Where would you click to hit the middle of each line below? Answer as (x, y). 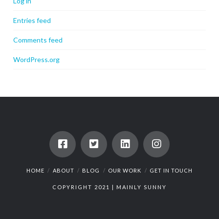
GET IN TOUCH (171, 171)
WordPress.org (36, 60)
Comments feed (38, 40)
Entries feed (32, 20)
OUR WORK (125, 171)
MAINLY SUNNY (141, 187)
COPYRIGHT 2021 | (84, 187)
